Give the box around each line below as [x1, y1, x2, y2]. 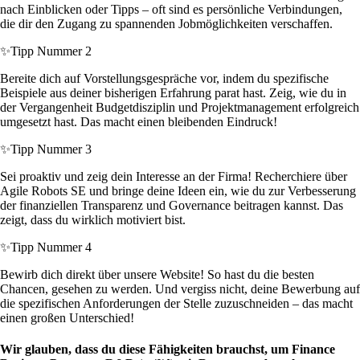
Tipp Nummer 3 [10, 142, 92, 157]
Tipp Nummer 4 [10, 240, 92, 255]
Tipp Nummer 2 [10, 44, 92, 59]
